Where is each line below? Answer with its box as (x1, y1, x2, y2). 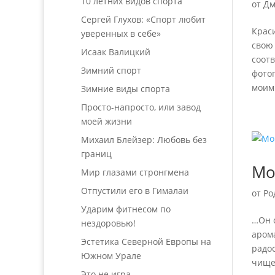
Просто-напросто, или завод (81, 101, 201, 113)
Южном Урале (81, 250, 141, 261)
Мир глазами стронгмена (81, 166, 189, 178)
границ (81, 148, 112, 160)
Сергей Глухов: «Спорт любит (81, 14, 206, 25)
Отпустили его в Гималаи (81, 185, 188, 196)
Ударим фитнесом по (81, 203, 171, 215)
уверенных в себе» (81, 28, 161, 39)
